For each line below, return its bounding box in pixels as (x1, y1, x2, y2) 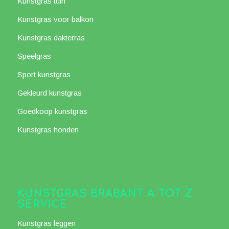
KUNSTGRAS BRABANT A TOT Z (17, 188, 193, 200)
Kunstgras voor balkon (17, 15, 94, 24)
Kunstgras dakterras (17, 33, 85, 42)
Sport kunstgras (17, 70, 71, 79)
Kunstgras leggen (17, 219, 76, 228)
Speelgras (17, 52, 51, 61)
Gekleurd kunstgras (17, 88, 82, 98)
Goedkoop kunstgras (17, 107, 87, 116)
